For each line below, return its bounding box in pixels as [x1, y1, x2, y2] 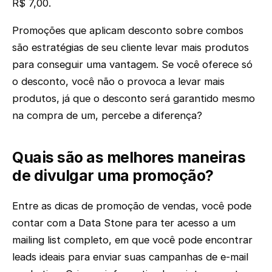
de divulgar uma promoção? [12, 166, 214, 185]
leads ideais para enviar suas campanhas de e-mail [12, 250, 248, 263]
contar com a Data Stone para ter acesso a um [12, 216, 236, 229]
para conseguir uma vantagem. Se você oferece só [12, 58, 253, 70]
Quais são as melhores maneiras [12, 148, 246, 166]
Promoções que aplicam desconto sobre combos [12, 24, 243, 36]
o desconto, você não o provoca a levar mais [12, 75, 225, 87]
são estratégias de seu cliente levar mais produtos [12, 41, 249, 53]
